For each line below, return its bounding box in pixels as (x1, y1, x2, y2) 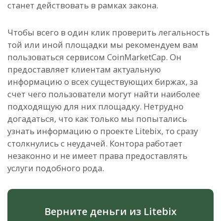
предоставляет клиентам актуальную (7, 64, 161, 75)
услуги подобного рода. (7, 162, 106, 174)
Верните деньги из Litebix (44, 205, 177, 219)
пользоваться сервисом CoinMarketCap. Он (7, 51, 182, 63)
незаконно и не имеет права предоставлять (7, 150, 187, 162)
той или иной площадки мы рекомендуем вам (7, 39, 198, 51)
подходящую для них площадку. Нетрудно (7, 101, 184, 112)
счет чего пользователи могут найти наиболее (7, 88, 200, 100)
